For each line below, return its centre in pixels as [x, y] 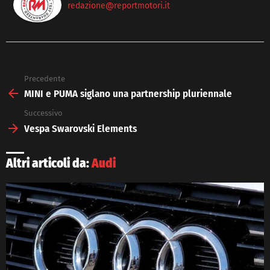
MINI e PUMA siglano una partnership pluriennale [128, 94]
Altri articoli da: [49, 163]
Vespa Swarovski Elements [80, 128]
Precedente [45, 78]
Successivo [43, 113]
